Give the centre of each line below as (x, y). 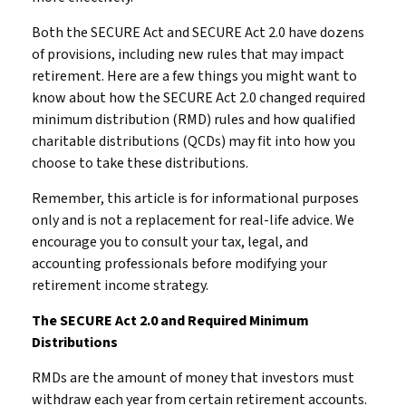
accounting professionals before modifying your (179, 264)
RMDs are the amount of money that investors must (193, 378)
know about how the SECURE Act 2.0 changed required (198, 98)
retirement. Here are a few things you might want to (194, 76)
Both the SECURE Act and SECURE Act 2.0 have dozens (198, 33)
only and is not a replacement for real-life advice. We (193, 220)
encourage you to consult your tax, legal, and (170, 242)
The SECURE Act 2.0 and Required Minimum (170, 321)
